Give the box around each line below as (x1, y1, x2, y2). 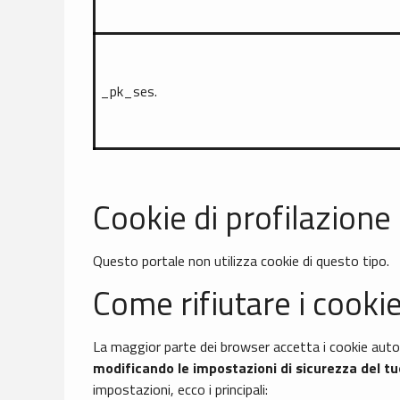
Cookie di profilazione (93, 193, 391, 243)
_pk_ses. (100, 80, 157, 103)
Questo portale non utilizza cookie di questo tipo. (93, 250, 389, 272)
